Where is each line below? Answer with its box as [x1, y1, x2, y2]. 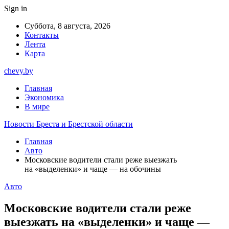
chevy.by [4, 66, 33, 75]
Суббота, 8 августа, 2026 [25, 21, 110, 30]
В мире [25, 102, 50, 111]
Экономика [25, 93, 64, 102]
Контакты [25, 31, 59, 39]
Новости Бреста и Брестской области [4, 120, 133, 128]
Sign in [4, 4, 27, 13]
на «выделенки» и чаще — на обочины [25, 165, 161, 173]
